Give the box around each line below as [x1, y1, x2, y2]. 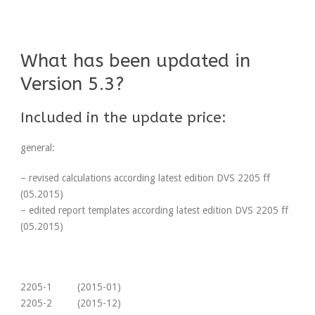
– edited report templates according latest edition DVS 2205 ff [20, 205, 288, 216]
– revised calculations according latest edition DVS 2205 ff [20, 172, 270, 184]
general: [20, 142, 55, 153]
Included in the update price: [20, 109, 226, 127]
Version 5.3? [20, 73, 124, 95]
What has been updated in [20, 50, 250, 72]
